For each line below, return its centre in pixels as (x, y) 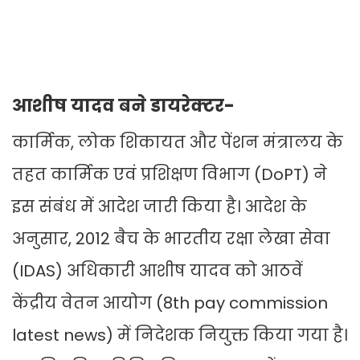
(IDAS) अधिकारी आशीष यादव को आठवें (157, 271)
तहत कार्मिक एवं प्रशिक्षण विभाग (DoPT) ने (170, 175)
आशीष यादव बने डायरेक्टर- (123, 106)
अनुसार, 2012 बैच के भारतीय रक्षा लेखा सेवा (171, 239)
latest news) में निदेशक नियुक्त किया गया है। (180, 335)
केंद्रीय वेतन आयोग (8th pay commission (170, 303)
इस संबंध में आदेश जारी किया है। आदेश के (160, 207)
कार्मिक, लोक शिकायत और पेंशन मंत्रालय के (178, 143)
